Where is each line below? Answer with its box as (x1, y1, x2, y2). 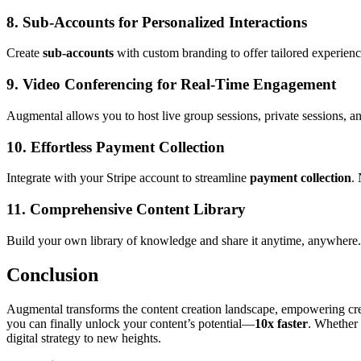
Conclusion (6, 263, 98, 285)
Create (6, 46, 43, 60)
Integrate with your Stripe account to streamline (6, 171, 250, 185)
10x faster (255, 316, 308, 330)
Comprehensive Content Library (30, 201, 246, 218)
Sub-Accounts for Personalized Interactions (23, 13, 307, 31)
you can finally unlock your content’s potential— (6, 316, 255, 330)
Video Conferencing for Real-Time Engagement (23, 76, 336, 93)
